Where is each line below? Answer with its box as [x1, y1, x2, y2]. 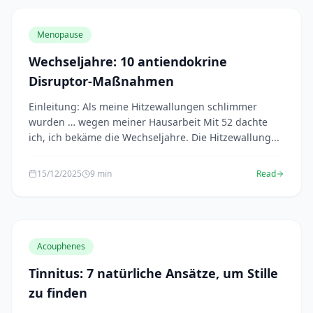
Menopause [37, 29, 83, 41]
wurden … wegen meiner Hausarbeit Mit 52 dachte [29, 115, 268, 129]
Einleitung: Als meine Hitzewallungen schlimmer [29, 100, 257, 113]
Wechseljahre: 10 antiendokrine [29, 53, 227, 70]
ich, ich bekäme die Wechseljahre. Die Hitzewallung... [29, 131, 279, 144]
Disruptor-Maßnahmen [29, 73, 174, 89]
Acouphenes [37, 240, 85, 252]
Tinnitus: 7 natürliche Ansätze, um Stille [29, 265, 278, 282]
